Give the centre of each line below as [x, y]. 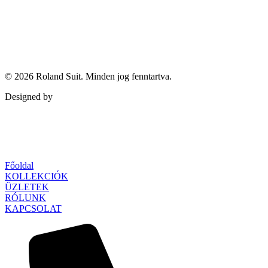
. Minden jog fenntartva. [126, 76]
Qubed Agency [84, 96]
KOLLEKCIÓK [36, 176]
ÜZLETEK [27, 187]
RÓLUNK [25, 197]
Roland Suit [58, 76]
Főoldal [19, 165]
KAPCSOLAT [33, 208]
